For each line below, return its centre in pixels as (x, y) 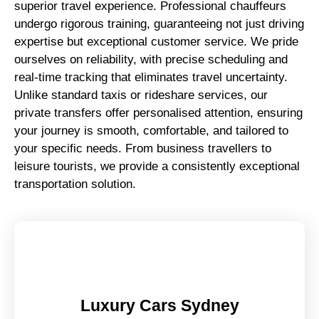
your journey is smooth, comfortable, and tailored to (151, 130)
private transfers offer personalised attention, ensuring (158, 113)
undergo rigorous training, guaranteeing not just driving (159, 23)
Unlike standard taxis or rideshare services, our (141, 95)
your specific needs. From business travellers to (143, 148)
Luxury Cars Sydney (159, 305)
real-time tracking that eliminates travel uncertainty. (151, 77)
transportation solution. (75, 184)
